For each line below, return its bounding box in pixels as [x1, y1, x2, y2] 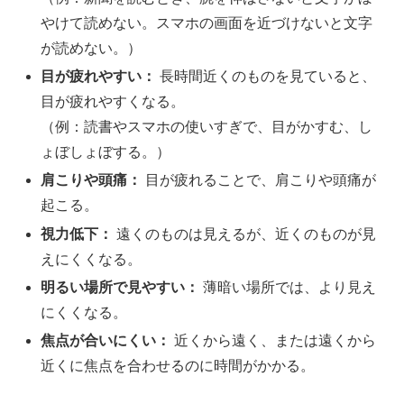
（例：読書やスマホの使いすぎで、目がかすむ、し [41, 119, 373, 135]
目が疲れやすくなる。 [41, 94, 186, 110]
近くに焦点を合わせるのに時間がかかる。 [41, 357, 316, 373]
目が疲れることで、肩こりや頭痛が [142, 172, 377, 188]
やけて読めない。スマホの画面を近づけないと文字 [41, 14, 373, 31]
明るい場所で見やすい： [41, 279, 200, 295]
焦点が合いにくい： [41, 332, 171, 348]
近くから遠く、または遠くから [170, 332, 377, 348]
